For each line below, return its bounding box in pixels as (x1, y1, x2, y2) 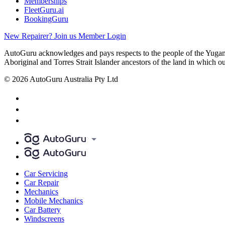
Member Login (78, 32, 126, 41)
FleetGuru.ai (24, 6, 64, 15)
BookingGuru (24, 15, 68, 24)
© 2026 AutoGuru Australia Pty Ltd (4, 75, 118, 84)
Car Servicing (24, 169, 68, 178)
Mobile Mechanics (24, 196, 83, 205)
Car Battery (24, 205, 61, 214)
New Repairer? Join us (4, 32, 78, 41)
